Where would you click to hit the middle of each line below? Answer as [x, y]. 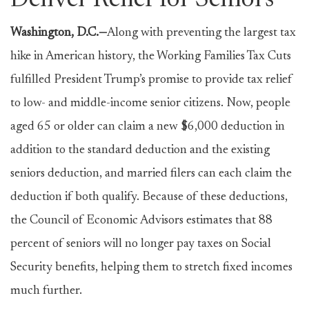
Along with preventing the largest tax [201, 33]
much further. [46, 291]
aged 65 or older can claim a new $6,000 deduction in [148, 127]
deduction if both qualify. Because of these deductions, [149, 197]
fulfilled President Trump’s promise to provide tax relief [151, 80]
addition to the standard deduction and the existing [140, 150]
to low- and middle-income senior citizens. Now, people [150, 103]
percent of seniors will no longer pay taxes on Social [141, 244]
